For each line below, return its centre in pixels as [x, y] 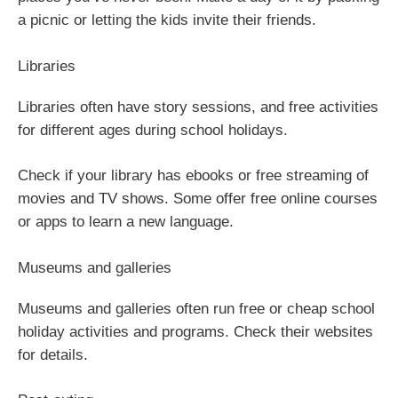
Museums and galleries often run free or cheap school [196, 308]
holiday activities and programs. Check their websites [195, 331]
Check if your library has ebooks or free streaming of [193, 176]
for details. [53, 354]
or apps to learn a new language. [126, 222]
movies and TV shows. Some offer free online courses [198, 199]
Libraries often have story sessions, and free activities [198, 107]
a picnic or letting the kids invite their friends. [167, 20]
